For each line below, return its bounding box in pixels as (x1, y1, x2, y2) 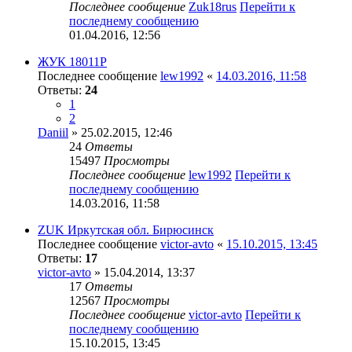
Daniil (38, 125, 68, 139)
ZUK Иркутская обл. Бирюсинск (38, 222, 214, 236)
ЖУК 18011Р (38, 54, 107, 68)
